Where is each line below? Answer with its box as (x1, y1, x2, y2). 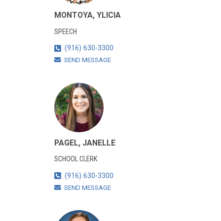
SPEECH (54, 27, 77, 36)
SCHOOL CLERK (54, 155, 97, 164)
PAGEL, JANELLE (54, 138, 115, 147)
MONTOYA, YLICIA (54, 10, 121, 20)
